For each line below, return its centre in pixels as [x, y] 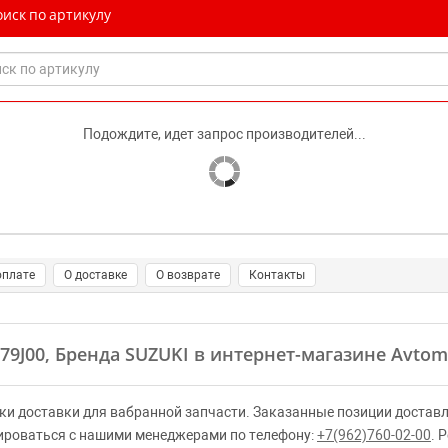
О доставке [95, 275]
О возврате [188, 275]
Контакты [277, 275]
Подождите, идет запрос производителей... [224, 134]
